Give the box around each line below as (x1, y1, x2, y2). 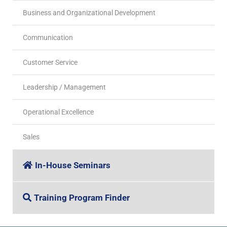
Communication (23, 33, 73, 42)
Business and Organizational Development (23, 8, 156, 17)
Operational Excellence (23, 107, 94, 116)
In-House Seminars (35, 160, 110, 170)
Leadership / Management (23, 83, 106, 91)
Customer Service (23, 58, 78, 66)
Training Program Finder (34, 192, 130, 203)
